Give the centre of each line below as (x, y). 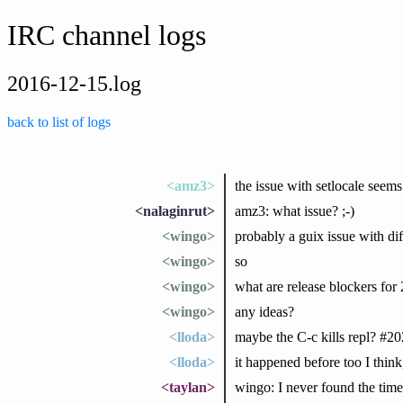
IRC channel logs (107, 36)
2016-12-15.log (74, 83)
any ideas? (264, 311)
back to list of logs (59, 121)
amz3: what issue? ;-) (294, 210)
